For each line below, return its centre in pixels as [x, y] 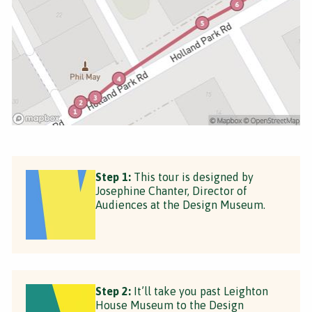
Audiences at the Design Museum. [180, 204]
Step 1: [113, 177]
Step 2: [113, 291]
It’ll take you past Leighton [200, 291]
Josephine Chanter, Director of [171, 190]
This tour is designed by [192, 177]
